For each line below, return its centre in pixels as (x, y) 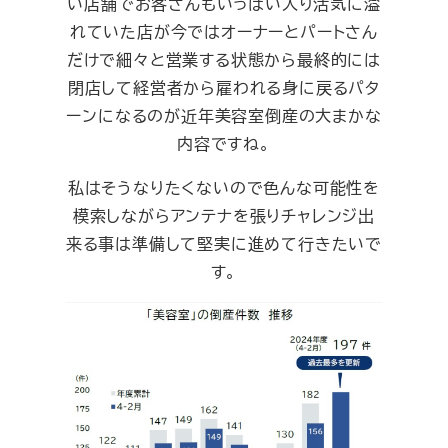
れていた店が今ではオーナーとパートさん (224, 31)
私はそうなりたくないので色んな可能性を (224, 187)
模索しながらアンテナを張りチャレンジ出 (224, 215)
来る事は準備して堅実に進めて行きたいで (224, 243)
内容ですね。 (224, 143)
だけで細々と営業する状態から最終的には (224, 59)
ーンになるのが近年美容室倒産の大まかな (224, 115)
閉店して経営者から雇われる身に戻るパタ (224, 87)
